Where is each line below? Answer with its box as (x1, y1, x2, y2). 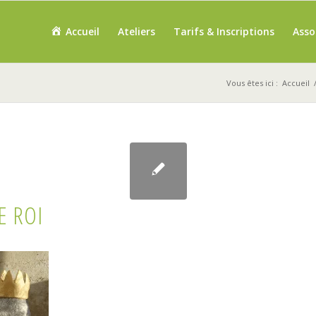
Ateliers (117, 25, 155, 38)
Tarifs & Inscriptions (173, 25, 274, 38)
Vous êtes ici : (226, 78, 278, 88)
